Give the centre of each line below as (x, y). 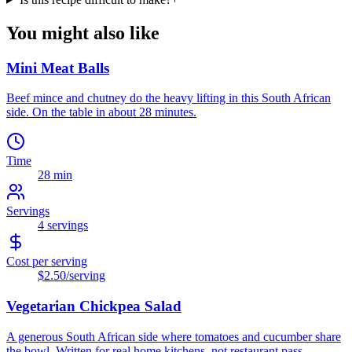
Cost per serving (47, 262)
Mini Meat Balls (58, 68)
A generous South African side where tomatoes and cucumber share (174, 336)
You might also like (83, 33)
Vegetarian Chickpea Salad (94, 306)
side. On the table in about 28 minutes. (101, 112)
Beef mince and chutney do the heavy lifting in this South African (169, 98)
